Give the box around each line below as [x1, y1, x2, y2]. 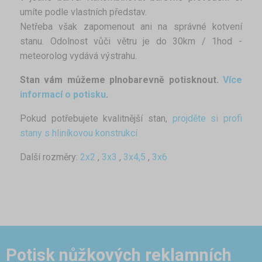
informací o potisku [20, 88, 106, 100]
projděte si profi [172, 112, 243, 124]
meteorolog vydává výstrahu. [20, 50, 137, 61]
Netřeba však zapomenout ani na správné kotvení [20, 20, 242, 32]
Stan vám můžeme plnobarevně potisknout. [20, 74, 223, 85]
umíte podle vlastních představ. [20, 6, 147, 18]
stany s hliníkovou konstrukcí [20, 127, 137, 139]
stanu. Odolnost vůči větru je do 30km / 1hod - [20, 35, 242, 47]
